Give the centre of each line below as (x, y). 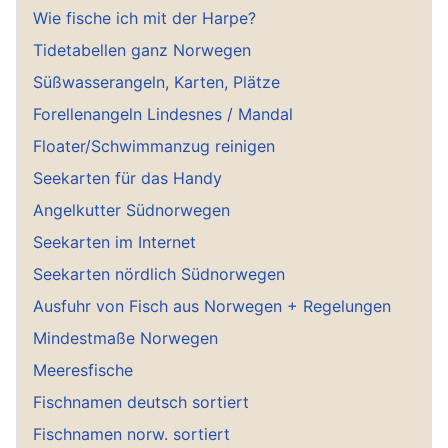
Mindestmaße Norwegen (125, 337)
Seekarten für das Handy (127, 177)
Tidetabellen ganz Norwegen (142, 49)
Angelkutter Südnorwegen (131, 209)
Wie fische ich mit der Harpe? (144, 17)
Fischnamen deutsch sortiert (141, 401)
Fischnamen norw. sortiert (131, 433)
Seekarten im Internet (114, 241)
